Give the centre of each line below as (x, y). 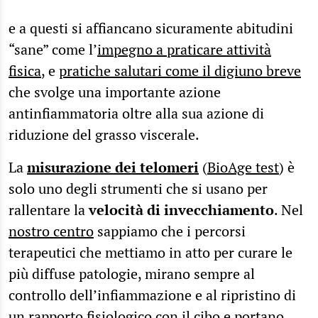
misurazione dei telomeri (113, 168)
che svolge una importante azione (115, 92)
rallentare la (49, 210)
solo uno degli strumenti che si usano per (138, 189)
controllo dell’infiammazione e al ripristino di (152, 295)
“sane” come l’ (53, 50)
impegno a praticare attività (184, 50)
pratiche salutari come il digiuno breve (180, 71)
